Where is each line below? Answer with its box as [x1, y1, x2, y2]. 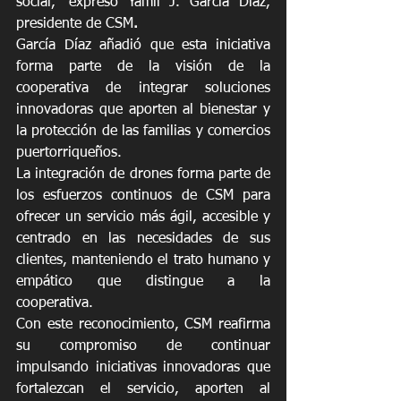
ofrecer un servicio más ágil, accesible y [16, 210, 270, 226]
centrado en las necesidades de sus [16, 232, 270, 247]
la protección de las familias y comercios [16, 124, 270, 140]
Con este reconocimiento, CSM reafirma [16, 318, 270, 333]
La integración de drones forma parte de [16, 167, 270, 183]
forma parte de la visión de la [16, 60, 270, 75]
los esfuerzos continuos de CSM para [16, 189, 270, 204]
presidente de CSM [16, 17, 133, 32]
